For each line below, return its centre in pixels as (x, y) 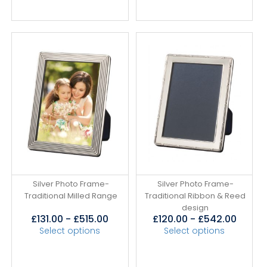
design (195, 207)
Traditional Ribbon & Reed (195, 195)
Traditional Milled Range (71, 195)
